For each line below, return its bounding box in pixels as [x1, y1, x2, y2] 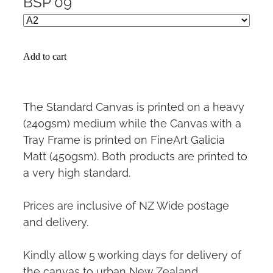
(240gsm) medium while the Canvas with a [23, 114, 241, 130]
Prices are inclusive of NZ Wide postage [23, 196, 229, 212]
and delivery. [23, 213, 88, 229]
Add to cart [23, 51, 66, 62]
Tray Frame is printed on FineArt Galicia [23, 130, 225, 146]
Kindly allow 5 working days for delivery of [23, 246, 241, 261]
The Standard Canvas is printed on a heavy [23, 97, 244, 113]
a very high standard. [23, 163, 130, 179]
